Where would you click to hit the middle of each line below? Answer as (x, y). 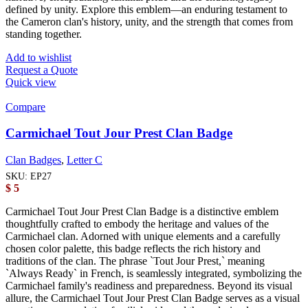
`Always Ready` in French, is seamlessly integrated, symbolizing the (154, 274)
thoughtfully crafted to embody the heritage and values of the (137, 224)
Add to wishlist (38, 57)
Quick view (31, 82)
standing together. (44, 34)
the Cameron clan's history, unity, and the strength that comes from (149, 21)
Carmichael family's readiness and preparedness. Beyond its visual (149, 286)
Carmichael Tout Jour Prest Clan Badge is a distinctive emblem (142, 212)
